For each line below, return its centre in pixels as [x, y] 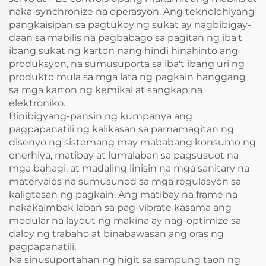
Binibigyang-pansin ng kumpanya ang [101, 116]
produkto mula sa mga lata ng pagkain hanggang [127, 77]
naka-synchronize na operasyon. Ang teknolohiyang [132, 12]
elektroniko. [37, 103]
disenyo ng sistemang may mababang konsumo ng [132, 142]
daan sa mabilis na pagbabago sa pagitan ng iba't [126, 38]
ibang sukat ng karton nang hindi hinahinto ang [123, 51]
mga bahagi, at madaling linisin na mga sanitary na [129, 168]
